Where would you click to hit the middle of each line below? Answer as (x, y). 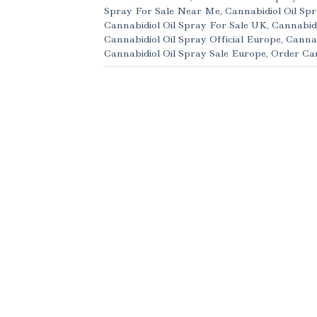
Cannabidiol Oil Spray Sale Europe (185, 53)
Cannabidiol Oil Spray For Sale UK (185, 25)
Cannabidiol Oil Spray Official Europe (192, 39)
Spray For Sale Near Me (162, 11)
